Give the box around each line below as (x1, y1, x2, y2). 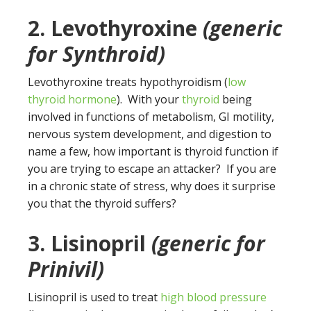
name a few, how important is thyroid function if (28, 144, 278, 159)
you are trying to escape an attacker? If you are (28, 161, 276, 176)
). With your (117, 92, 182, 107)
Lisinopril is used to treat (28, 289, 160, 305)
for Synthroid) (28, 40, 165, 68)
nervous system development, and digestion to (28, 126, 271, 142)
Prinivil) (28, 255, 104, 283)
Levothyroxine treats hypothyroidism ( (28, 74, 228, 90)
